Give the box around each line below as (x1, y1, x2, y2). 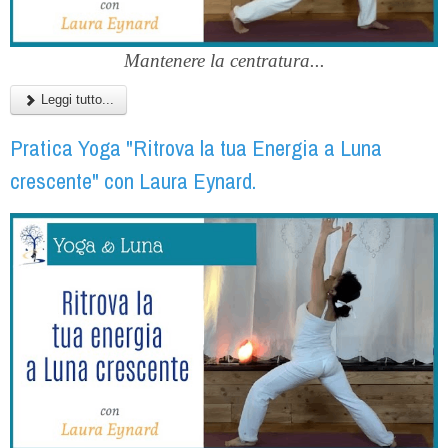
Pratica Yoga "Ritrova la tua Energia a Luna (10, 132, 382, 163)
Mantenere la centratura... (123, 49, 325, 71)
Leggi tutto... (37, 91, 114, 107)
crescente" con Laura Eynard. (10, 165, 256, 196)
